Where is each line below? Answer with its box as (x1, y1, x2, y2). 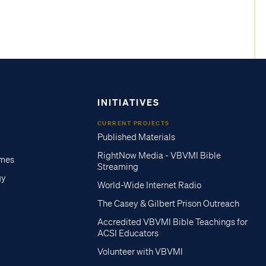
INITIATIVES (97, 96, 160, 109)
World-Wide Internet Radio (97, 180, 201, 191)
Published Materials (97, 132, 175, 143)
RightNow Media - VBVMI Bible (97, 150, 221, 161)
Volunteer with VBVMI (97, 246, 183, 258)
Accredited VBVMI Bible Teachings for (97, 217, 248, 228)
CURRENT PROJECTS (97, 119, 170, 128)
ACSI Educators (97, 228, 159, 239)
